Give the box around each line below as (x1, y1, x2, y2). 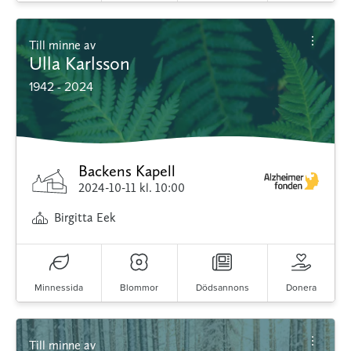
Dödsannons (195, 280, 249, 295)
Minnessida (34, 280, 84, 295)
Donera (285, 280, 317, 295)
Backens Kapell (78, 161, 176, 181)
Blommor (120, 280, 159, 295)
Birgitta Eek (54, 210, 116, 226)
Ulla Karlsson (29, 52, 130, 75)
